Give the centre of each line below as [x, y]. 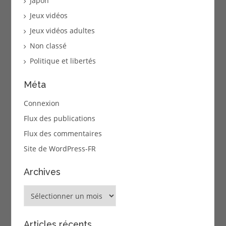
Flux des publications [59, 118]
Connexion [41, 103]
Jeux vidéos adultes [62, 31]
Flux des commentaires [63, 133]
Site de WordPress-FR [60, 148]
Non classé [48, 46]
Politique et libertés [63, 61]
